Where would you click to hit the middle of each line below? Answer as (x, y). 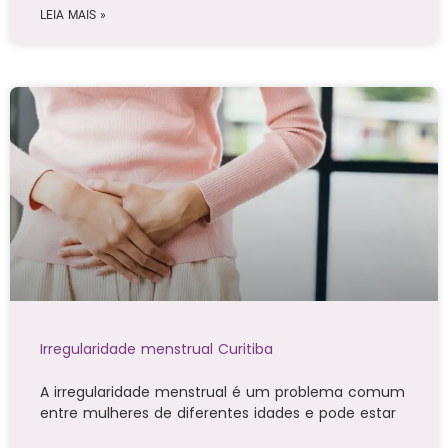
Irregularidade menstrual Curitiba (156, 349)
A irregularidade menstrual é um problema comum (222, 392)
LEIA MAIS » (73, 15)
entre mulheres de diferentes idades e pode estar (218, 413)
